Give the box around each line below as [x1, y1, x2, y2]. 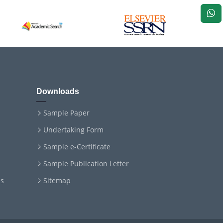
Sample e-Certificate [43, 142, 111, 151]
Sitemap [43, 176, 71, 185]
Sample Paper [43, 108, 90, 117]
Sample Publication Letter [43, 159, 129, 168]
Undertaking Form [43, 125, 104, 134]
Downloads [36, 87, 79, 96]
